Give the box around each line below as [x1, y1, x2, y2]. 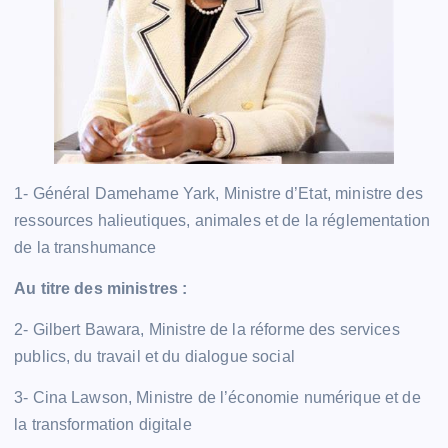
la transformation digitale [14, 416, 192, 434]
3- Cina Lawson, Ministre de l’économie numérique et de [14, 389, 421, 407]
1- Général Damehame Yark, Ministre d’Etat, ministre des [14, 185, 423, 203]
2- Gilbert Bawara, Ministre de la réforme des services [14, 321, 400, 339]
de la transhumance [14, 239, 161, 257]
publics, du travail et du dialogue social [14, 348, 295, 366]
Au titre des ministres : [14, 280, 188, 298]
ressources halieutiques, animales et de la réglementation [14, 212, 431, 230]
